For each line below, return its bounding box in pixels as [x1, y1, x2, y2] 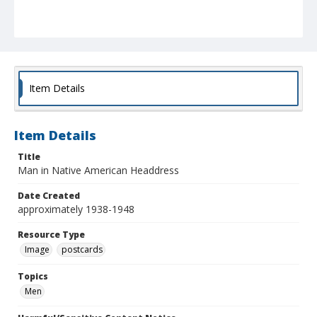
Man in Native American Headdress [18, 163, 179, 178]
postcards [62, 243, 103, 256]
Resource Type [18, 229, 85, 241]
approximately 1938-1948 [18, 202, 134, 217]
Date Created [18, 190, 80, 202]
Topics [18, 270, 48, 283]
